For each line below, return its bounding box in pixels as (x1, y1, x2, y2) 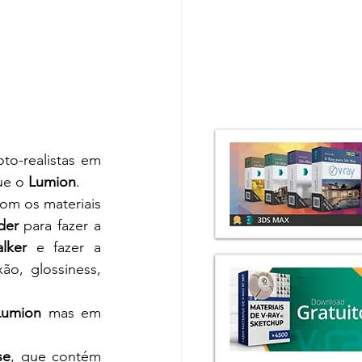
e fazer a (27, 238, 102, 256)
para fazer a (18, 217, 101, 234)
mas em (41, 304, 102, 322)
